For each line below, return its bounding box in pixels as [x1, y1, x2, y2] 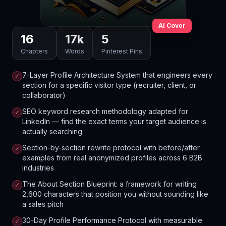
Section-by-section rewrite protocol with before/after [22, 143, 200, 152]
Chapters [21, 47, 48, 55]
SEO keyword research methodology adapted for [22, 107, 188, 116]
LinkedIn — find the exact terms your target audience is [22, 117, 206, 126]
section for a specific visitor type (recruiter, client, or [22, 81, 196, 89]
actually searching [22, 127, 82, 136]
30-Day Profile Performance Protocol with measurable [22, 216, 202, 224]
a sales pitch [22, 200, 64, 208]
